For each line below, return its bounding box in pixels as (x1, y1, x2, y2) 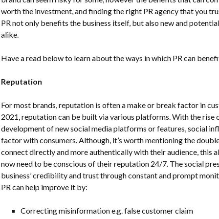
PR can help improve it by (1, 182, 86, 192)
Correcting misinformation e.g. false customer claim (21, 205, 193, 215)
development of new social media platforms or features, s (1, 123, 191, 133)
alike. (1, 29, 20, 39)
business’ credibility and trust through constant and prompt (1, 170, 199, 180)
